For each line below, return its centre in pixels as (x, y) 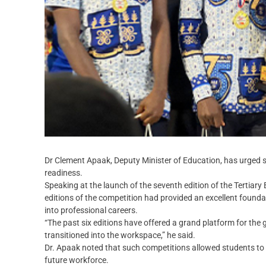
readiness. (64, 173)
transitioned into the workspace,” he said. (120, 235)
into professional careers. (91, 210)
